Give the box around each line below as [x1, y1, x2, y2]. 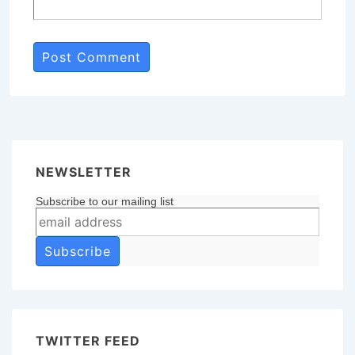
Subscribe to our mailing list [36, 194, 174, 208]
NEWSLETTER [36, 164, 132, 180]
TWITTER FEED [36, 332, 140, 349]
